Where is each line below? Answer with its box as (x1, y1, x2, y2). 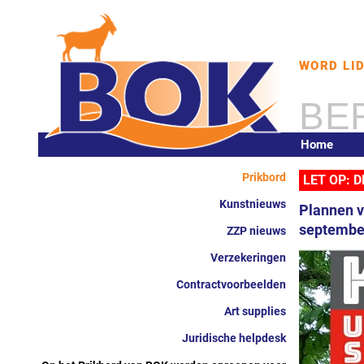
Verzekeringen (210, 250, 286, 264)
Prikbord (241, 170, 286, 184)
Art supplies (223, 304, 286, 318)
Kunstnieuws (219, 197, 286, 210)
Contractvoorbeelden (175, 277, 286, 291)
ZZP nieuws (226, 223, 286, 237)
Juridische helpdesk (181, 331, 286, 344)
